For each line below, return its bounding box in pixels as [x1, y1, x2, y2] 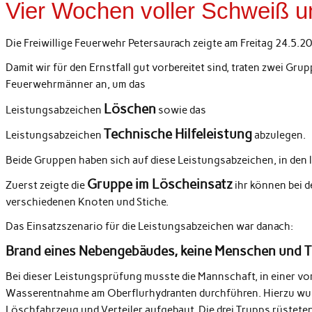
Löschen [103, 100, 156, 117]
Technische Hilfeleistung [103, 126, 252, 143]
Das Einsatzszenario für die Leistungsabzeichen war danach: [5, 220, 293, 233]
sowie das [155, 103, 206, 116]
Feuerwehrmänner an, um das [5, 78, 146, 91]
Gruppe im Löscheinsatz [86, 175, 233, 192]
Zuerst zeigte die [5, 178, 87, 192]
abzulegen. [251, 129, 306, 142]
